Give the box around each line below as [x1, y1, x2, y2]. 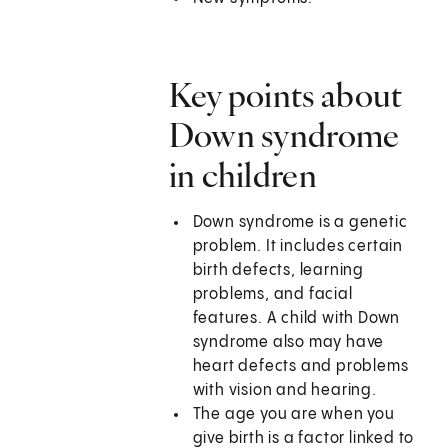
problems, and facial [192, 286, 353, 304]
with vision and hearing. [192, 382, 377, 400]
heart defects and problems [192, 358, 409, 376]
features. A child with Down [192, 310, 401, 328]
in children [168, 154, 317, 197]
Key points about [168, 74, 403, 117]
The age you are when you [192, 406, 395, 424]
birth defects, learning [192, 262, 365, 280]
